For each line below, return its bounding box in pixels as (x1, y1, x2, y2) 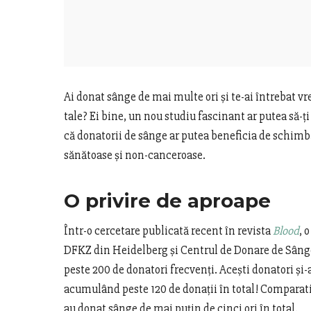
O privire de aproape (64, 188, 271, 212)
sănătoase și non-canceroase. (64, 147, 205, 162)
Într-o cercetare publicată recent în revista (64, 223, 273, 238)
